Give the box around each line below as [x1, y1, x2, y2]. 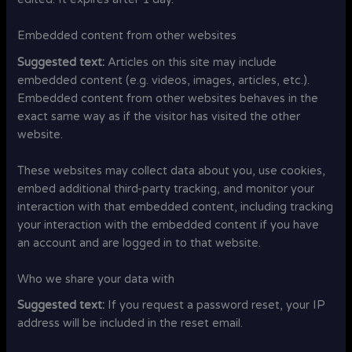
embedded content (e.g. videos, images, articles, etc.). [17, 73, 310, 87]
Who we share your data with [17, 273, 175, 287]
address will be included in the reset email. [17, 317, 244, 331]
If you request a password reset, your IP [108, 299, 326, 313]
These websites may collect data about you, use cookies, [17, 163, 326, 178]
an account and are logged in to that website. [17, 236, 262, 250]
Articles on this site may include [108, 55, 277, 69]
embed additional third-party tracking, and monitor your [17, 181, 315, 196]
